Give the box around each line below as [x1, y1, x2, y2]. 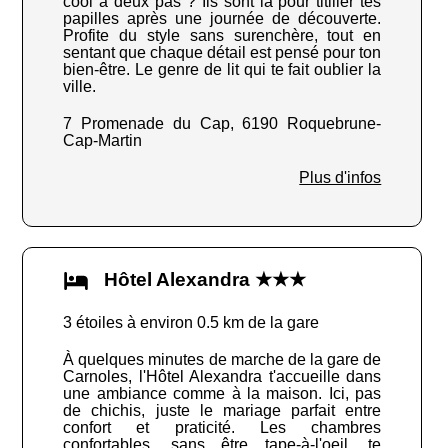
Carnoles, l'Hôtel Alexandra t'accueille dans [63, 368, 382, 386]
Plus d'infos [299, 169, 382, 187]
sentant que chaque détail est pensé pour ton [63, 44, 382, 62]
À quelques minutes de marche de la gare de [63, 351, 382, 369]
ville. [63, 78, 97, 96]
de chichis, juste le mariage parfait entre [63, 402, 382, 420]
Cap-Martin [63, 132, 143, 150]
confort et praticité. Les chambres [63, 419, 382, 437]
